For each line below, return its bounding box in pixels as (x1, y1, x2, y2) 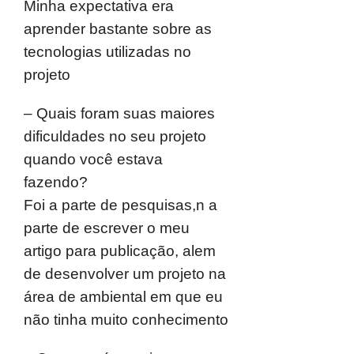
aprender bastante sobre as (24, 21, 212, 37)
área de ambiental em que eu (24, 288, 223, 305)
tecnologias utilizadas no (24, 43, 191, 60)
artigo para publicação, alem (24, 243, 216, 259)
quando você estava (24, 151, 163, 168)
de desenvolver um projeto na (24, 265, 226, 282)
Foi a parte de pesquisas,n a (24, 197, 217, 213)
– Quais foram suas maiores (24, 105, 215, 122)
